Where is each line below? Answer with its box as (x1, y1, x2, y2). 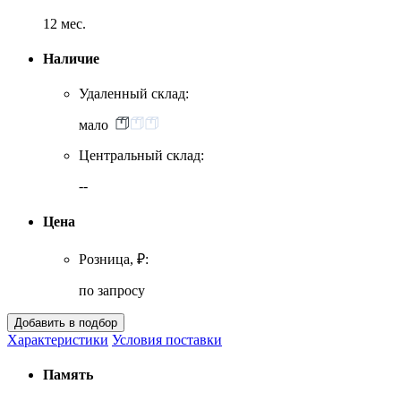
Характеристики (7, 332, 108, 348)
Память (43, 367, 93, 383)
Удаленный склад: (79, 86, 189, 102)
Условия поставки (112, 332, 222, 348)
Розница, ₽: (79, 252, 149, 268)
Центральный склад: (79, 148, 204, 164)
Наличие (43, 51, 99, 67)
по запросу (79, 283, 145, 299)
